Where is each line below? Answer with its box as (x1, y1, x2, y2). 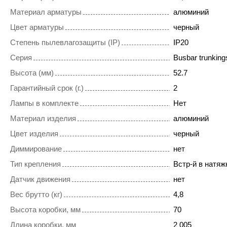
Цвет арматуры (10, 23, 64, 32)
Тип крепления (10, 160, 61, 169)
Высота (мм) (10, 68, 54, 78)
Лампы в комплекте (10, 99, 79, 108)
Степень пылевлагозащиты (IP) (10, 38, 120, 47)
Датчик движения (10, 175, 70, 184)
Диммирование (10, 144, 62, 154)
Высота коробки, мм (10, 205, 81, 214)
